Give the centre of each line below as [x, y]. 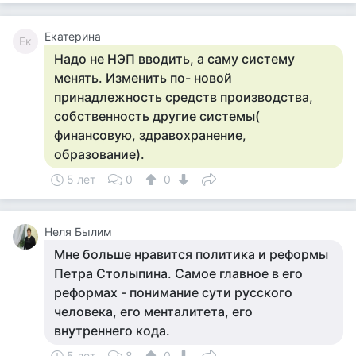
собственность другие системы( [157, 116]
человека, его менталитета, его [153, 311]
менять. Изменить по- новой [143, 78]
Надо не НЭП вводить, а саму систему [174, 59]
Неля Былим [78, 232]
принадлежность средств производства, [184, 97]
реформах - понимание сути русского [173, 292]
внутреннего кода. [112, 331]
